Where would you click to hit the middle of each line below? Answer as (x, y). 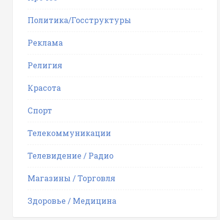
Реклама (45, 42)
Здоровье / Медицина (72, 201)
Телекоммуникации (69, 133)
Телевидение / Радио (70, 155)
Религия (45, 65)
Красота (44, 88)
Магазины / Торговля (71, 178)
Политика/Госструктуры (79, 20)
